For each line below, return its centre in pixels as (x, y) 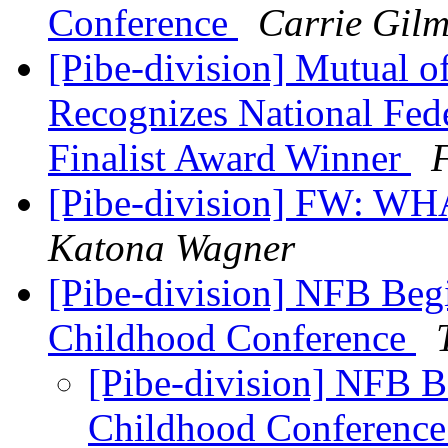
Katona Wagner (171, 248)
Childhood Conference (232, 338)
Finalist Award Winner (229, 158)
